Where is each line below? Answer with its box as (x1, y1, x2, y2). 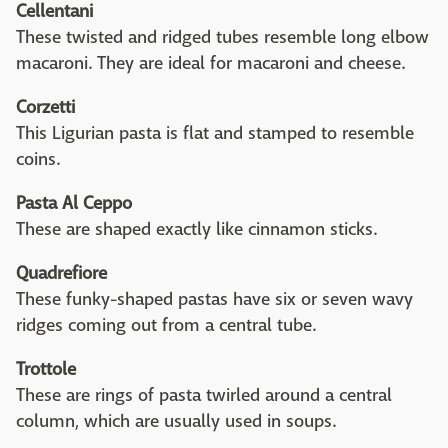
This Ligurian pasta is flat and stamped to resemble (16, 122, 414, 146)
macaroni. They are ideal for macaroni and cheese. (16, 52, 405, 76)
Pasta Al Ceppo (16, 192, 132, 216)
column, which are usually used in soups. (16, 410, 336, 434)
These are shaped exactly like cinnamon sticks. (16, 218, 377, 242)
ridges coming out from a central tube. (16, 314, 316, 338)
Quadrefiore (16, 262, 107, 286)
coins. (16, 148, 60, 172)
